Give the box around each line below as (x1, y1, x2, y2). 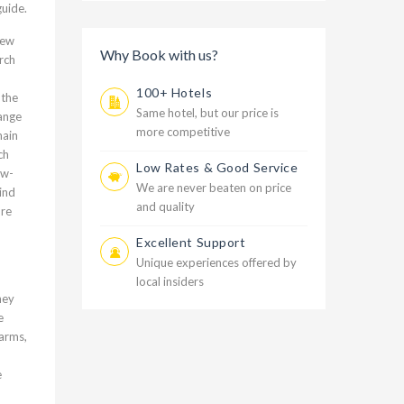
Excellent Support (136, 234, 246, 250)
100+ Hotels (136, 85, 213, 100)
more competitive (136, 124, 230, 139)
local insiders (136, 274, 204, 289)
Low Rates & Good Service (136, 160, 298, 175)
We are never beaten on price (136, 180, 291, 195)
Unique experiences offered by (136, 255, 297, 270)
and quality (136, 199, 195, 214)
